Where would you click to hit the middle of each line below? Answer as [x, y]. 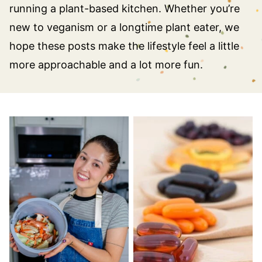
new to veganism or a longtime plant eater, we [124, 27]
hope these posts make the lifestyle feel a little [124, 46]
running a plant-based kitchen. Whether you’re [125, 8]
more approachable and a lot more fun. [106, 65]
